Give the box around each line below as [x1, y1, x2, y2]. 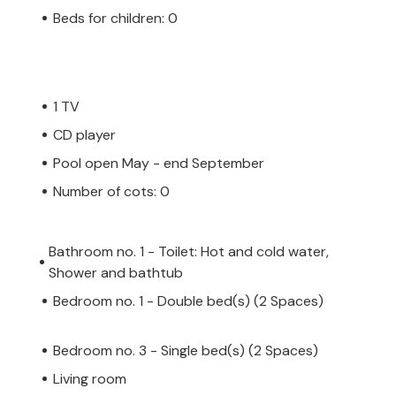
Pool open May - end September [53, 153, 264, 172]
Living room [53, 369, 126, 388]
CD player [53, 125, 116, 144]
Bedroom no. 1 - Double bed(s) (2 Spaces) [53, 291, 324, 310]
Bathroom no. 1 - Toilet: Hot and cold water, [48, 241, 329, 261]
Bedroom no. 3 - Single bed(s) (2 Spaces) [53, 340, 318, 360]
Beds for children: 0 [53, 8, 178, 27]
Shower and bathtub [48, 263, 183, 282]
